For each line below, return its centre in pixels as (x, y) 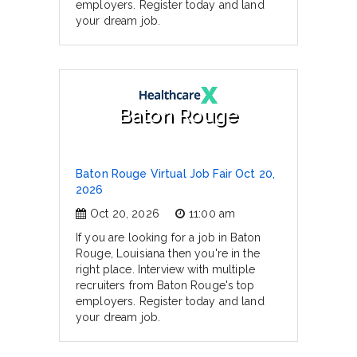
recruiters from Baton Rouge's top (165, 285)
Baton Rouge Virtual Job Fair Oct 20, (176, 174)
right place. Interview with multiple (166, 269)
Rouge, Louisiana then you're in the (168, 253)
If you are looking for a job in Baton (169, 237)
